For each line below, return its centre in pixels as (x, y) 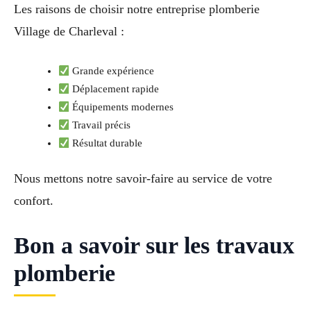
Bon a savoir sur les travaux (154, 246)
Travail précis (100, 125)
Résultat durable (106, 143)
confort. (34, 201)
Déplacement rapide (115, 89)
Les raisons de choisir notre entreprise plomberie (137, 9)
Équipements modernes (122, 107)
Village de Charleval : (69, 31)
